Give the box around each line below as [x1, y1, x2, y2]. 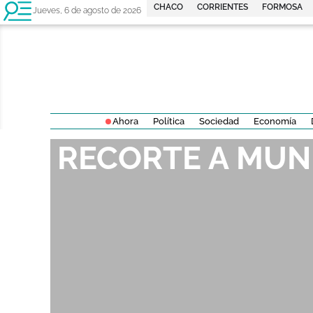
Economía [253, 116, 296, 127]
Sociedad [198, 116, 239, 127]
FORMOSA [262, 2, 303, 12]
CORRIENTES [197, 2, 249, 12]
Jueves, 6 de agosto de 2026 [33, 6, 141, 15]
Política [152, 116, 184, 127]
